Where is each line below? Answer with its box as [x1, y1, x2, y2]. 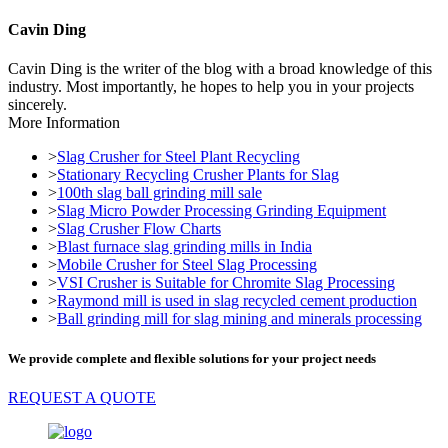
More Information [8, 114, 120, 132]
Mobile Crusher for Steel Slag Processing [57, 256, 317, 274]
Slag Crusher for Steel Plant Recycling [57, 148, 300, 166]
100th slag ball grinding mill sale [57, 184, 262, 202]
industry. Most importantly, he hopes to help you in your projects [8, 78, 414, 96]
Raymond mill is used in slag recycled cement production [57, 292, 417, 310]
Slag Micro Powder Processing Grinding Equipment [57, 202, 386, 220]
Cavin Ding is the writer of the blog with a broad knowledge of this [8, 60, 432, 78]
